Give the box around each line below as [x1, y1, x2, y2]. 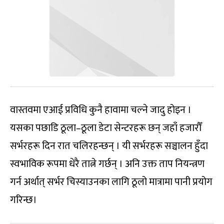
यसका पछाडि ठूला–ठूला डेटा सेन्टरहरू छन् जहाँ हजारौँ [10, 119, 201, 137]
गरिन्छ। [10, 191, 37, 209]
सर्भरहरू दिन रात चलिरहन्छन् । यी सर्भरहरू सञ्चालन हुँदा [10, 137, 208, 155]
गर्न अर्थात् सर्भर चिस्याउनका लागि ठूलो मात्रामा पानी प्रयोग [10, 173, 212, 191]
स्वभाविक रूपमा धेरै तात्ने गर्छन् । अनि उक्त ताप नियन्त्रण [10, 155, 204, 173]
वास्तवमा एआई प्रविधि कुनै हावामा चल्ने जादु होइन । [10, 101, 191, 119]
